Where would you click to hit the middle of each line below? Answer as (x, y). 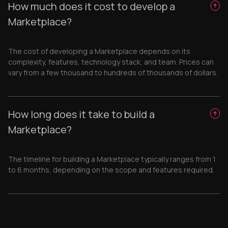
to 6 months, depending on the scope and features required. (111, 170)
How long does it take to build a (81, 114)
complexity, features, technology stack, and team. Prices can (111, 62)
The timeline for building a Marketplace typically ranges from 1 (112, 159)
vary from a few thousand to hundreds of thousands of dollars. (113, 73)
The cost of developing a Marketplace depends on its (99, 51)
